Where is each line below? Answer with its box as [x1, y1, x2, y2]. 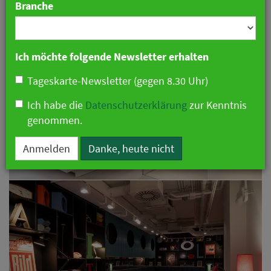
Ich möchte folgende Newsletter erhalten [15, 50, 209, 64]
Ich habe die [27, 98, 85, 112]
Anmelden [23, 142, 70, 155]
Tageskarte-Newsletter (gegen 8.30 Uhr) [27, 74, 208, 88]
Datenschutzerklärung [85, 98, 187, 112]
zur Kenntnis [187, 98, 247, 112]
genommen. [27, 113, 82, 127]
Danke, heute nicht [88, 142, 174, 155]
